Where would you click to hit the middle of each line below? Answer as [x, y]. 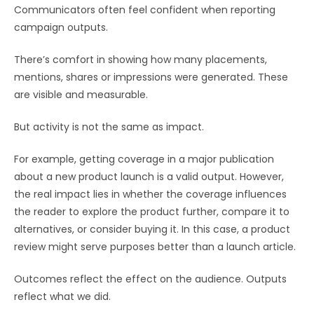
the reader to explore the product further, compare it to [152, 212]
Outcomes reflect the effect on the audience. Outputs [150, 279]
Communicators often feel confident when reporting [145, 10]
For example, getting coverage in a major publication [144, 159]
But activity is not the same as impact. [109, 127]
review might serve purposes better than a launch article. [155, 247]
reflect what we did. [62, 297]
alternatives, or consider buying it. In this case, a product [152, 230]
